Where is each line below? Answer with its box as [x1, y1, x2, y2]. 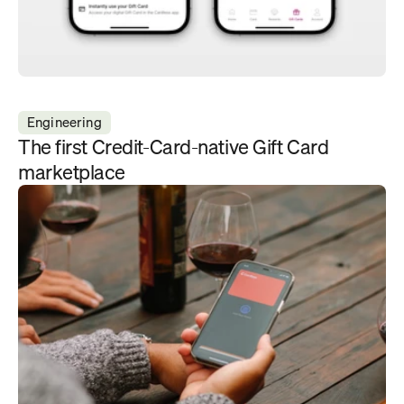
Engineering [27, 111, 102, 133]
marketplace [18, 156, 125, 188]
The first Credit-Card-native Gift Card [18, 131, 329, 162]
